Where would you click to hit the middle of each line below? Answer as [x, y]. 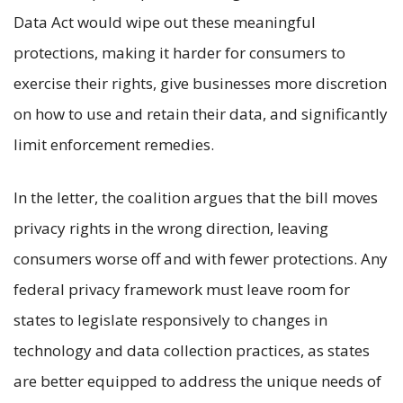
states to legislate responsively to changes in [170, 319]
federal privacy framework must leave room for [182, 289]
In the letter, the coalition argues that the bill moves [196, 197]
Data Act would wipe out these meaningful [165, 22]
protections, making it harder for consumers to [179, 52]
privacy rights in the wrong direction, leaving [171, 228]
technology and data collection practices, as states [192, 350]
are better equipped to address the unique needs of [197, 381]
